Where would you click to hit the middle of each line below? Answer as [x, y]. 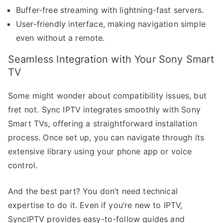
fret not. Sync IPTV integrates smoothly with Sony [104, 109]
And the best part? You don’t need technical [93, 191]
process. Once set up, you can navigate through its [106, 137]
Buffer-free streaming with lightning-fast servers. [110, 10]
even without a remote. [60, 38]
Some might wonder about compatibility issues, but [107, 95]
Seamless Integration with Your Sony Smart [111, 59]
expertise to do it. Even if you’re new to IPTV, [95, 205]
